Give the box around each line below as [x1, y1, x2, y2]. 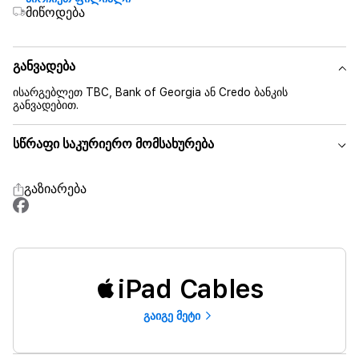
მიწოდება [26, 5, 85, 20]
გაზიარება [24, 181, 87, 196]
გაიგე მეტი [143, 309, 200, 322]
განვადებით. [13, 99, 79, 111]
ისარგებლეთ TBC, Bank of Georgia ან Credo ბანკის [13, 86, 288, 99]
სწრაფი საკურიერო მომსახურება [13, 136, 214, 151]
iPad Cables [117, 274, 264, 305]
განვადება [13, 58, 75, 74]
